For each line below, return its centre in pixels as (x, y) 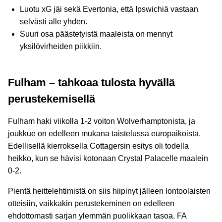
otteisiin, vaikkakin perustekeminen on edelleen (91, 203)
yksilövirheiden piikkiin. (61, 46)
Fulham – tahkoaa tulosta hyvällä (91, 83)
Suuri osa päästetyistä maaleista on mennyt (96, 34)
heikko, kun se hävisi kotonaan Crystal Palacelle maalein (108, 158)
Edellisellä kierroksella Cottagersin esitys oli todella (98, 146)
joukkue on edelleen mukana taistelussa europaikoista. (104, 134)
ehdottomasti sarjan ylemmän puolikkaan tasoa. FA (97, 216)
